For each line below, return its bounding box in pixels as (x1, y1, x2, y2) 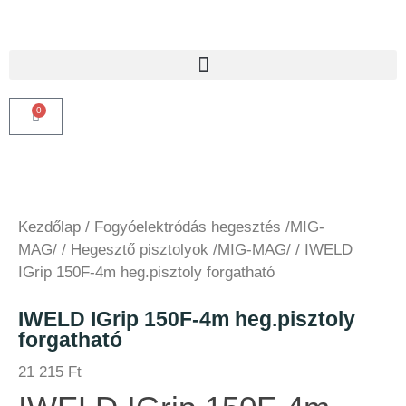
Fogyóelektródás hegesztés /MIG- (94, 218, 324, 236)
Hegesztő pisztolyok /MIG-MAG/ (71, 241, 291, 258)
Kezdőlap (18, 218, 81, 236)
